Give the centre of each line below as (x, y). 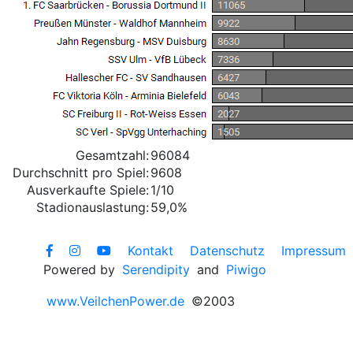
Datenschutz (227, 251)
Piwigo (246, 269)
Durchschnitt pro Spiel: (81, 173)
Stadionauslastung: (93, 207)
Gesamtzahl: (112, 155)
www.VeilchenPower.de (115, 301)
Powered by (81, 269)
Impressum (314, 251)
